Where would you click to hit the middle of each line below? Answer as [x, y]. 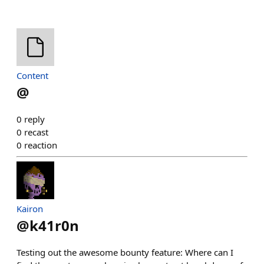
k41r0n [54, 225]
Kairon [30, 209]
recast [36, 132]
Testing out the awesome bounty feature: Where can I [125, 252]
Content [32, 75]
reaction [41, 145]
